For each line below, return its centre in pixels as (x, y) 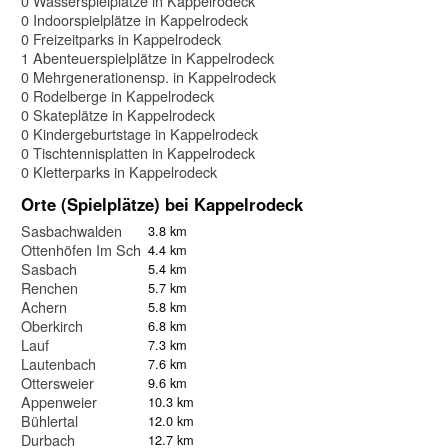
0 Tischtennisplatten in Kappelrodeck (138, 152)
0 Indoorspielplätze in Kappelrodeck (134, 19)
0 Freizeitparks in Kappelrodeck (121, 38)
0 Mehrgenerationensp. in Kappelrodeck (148, 76)
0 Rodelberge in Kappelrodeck (117, 95)
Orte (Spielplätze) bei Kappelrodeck (162, 203)
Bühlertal (49, 420)
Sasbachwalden (71, 230)
